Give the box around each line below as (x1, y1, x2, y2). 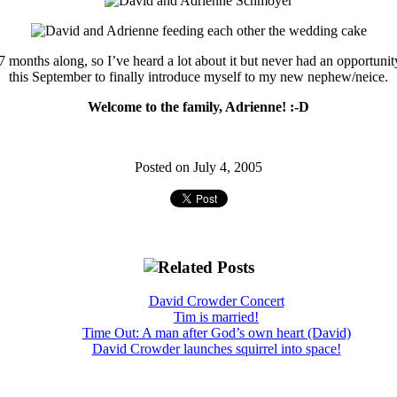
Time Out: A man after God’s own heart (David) (82, 325, 351, 341)
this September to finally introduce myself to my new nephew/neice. (9, 68, 388, 84)
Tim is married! (174, 309, 259, 325)
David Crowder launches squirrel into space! (91, 341, 341, 357)
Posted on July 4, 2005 (135, 159, 262, 175)
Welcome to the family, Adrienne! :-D (88, 98, 309, 114)
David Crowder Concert (148, 293, 284, 309)
